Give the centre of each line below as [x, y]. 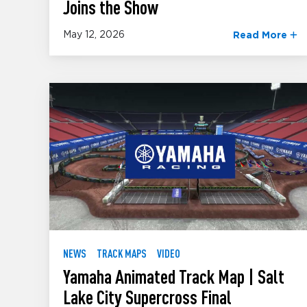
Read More [261, 36]
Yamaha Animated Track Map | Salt [174, 276]
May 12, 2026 [94, 35]
